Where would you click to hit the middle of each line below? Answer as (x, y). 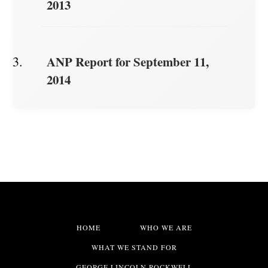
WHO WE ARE (166, 227)
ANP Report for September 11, (127, 61)
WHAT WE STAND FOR (134, 247)
